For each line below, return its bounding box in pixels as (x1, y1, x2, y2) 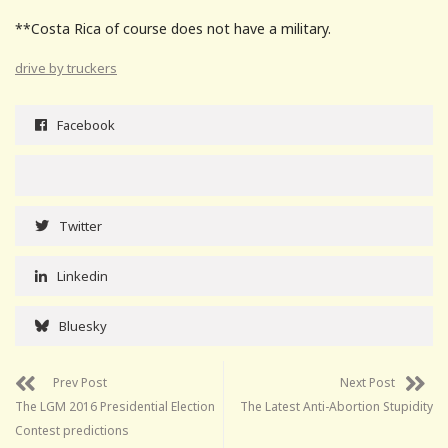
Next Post (340, 373, 395, 391)
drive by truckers (15, 58, 117, 77)
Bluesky (59, 316, 107, 335)
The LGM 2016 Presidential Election (15, 397, 215, 415)
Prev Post (53, 373, 107, 391)
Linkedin (57, 266, 108, 285)
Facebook (57, 115, 115, 134)
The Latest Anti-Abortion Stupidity (240, 397, 433, 415)
